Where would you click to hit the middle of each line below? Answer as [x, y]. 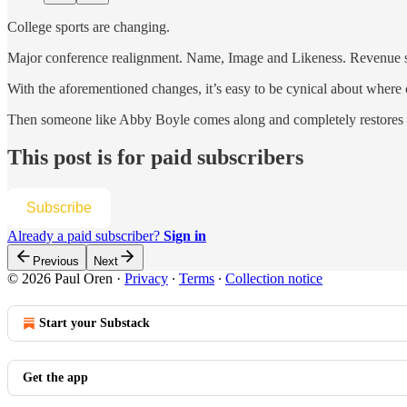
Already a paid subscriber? [85, 236]
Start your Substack [94, 323]
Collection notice [274, 279]
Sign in [185, 236]
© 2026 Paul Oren [60, 279]
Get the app [55, 378]
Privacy [146, 279]
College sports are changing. [89, 26]
